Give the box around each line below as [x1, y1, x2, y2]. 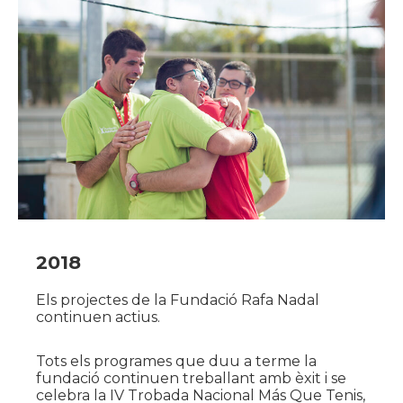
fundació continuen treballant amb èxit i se [36, 370, 346, 388]
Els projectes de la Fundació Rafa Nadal [36, 291, 319, 309]
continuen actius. [36, 309, 160, 327]
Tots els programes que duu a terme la [36, 353, 317, 371]
